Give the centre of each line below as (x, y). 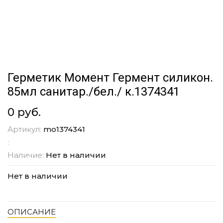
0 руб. (24, 112)
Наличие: (27, 155)
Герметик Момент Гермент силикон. (110, 78)
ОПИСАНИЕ (32, 212)
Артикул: (25, 129)
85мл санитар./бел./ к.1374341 (94, 92)
